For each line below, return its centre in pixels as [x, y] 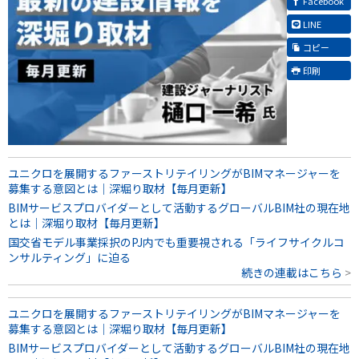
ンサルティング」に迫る [69, 257]
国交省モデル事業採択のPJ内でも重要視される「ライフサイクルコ [176, 242]
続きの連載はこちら [292, 272]
